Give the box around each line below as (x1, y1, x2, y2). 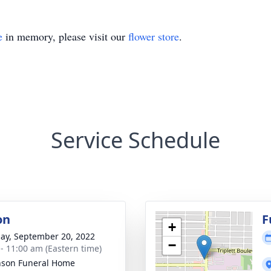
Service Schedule (51, 125, 220, 155)
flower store (128, 29, 179, 44)
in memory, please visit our (2, 29, 128, 44)
